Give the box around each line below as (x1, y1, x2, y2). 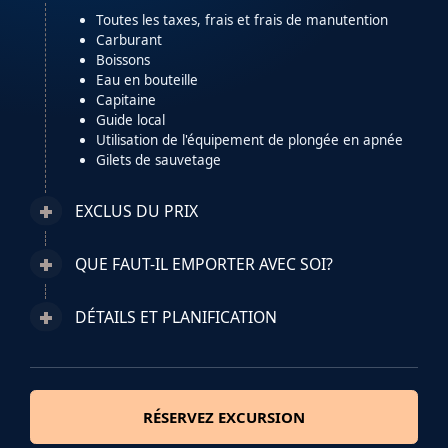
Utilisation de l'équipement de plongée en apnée (95, 131, 403, 150)
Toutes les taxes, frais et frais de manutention (95, 11, 388, 30)
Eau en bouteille (95, 71, 198, 90)
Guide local (95, 111, 165, 130)
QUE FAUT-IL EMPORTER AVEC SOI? (75, 253, 333, 276)
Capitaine (95, 91, 156, 110)
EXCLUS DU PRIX (75, 200, 198, 223)
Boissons (95, 51, 150, 70)
